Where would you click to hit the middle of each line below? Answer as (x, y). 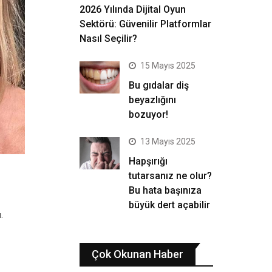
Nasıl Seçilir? (108, 39)
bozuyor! (148, 114)
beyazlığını (152, 100)
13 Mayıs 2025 (168, 141)
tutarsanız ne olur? (170, 176)
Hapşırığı (148, 161)
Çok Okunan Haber (138, 254)
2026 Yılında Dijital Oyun (133, 9)
